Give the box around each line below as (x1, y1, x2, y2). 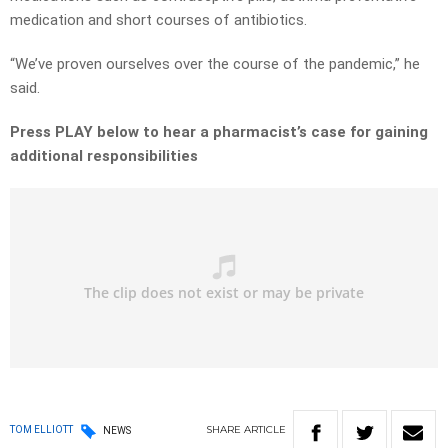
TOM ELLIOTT (10, 424, 73, 436)
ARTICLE (244, 423, 286, 437)
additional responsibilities (10, 147, 198, 166)
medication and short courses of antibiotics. (10, 11, 307, 30)
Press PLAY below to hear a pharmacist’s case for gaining (10, 123, 428, 142)
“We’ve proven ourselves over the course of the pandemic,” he (10, 55, 420, 74)
